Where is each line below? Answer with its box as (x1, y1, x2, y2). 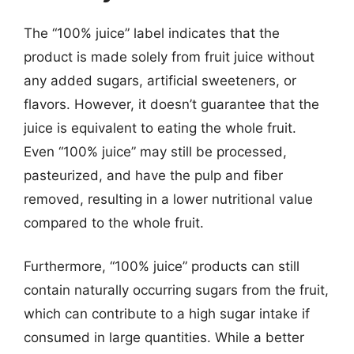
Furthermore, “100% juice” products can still (24, 258, 299, 274)
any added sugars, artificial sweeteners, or (24, 72, 296, 88)
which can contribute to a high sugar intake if (24, 306, 310, 322)
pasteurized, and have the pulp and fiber (24, 167, 283, 183)
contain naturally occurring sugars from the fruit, (24, 282, 329, 298)
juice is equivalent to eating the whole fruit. (24, 119, 296, 136)
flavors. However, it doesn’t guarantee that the (24, 96, 319, 112)
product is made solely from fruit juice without (24, 48, 314, 65)
